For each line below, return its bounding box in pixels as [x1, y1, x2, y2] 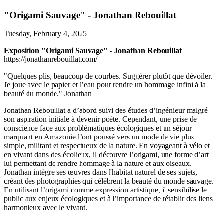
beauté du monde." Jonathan [4, 89, 92, 98]
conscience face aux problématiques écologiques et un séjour [4, 124, 192, 133]
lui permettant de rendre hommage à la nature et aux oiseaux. [4, 159, 192, 168]
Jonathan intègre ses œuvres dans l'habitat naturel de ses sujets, [4, 168, 197, 177]
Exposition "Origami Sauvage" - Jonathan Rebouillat [4, 46, 182, 55]
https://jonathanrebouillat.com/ [4, 55, 97, 64]
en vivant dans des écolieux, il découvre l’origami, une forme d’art [4, 150, 209, 159]
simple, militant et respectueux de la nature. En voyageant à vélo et [4, 141, 210, 150]
